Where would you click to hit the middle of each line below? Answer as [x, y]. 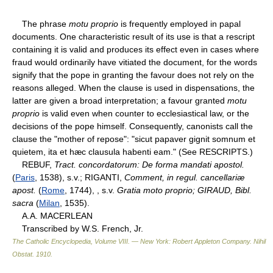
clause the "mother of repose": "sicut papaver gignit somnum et [134, 139]
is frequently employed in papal [181, 23]
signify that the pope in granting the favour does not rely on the [133, 75]
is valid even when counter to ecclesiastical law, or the [146, 113]
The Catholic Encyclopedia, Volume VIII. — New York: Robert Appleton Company [131, 241]
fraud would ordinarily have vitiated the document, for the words [135, 62]
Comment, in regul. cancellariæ [184, 177]
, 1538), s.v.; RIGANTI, [80, 177]
